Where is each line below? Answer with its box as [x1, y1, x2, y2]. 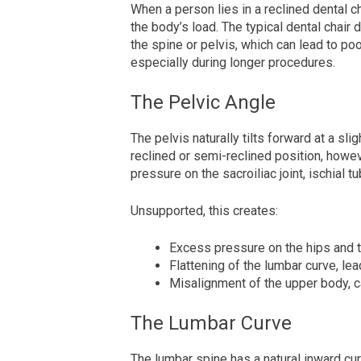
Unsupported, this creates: [131, 203, 278, 219]
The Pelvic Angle [131, 91, 276, 114]
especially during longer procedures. [131, 55, 335, 71]
